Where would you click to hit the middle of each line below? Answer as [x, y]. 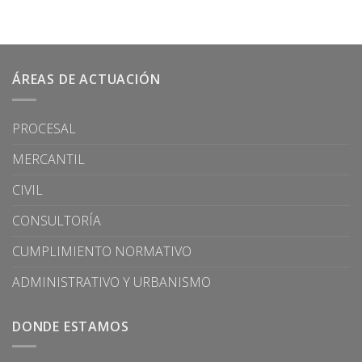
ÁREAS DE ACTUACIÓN [86, 79]
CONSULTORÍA [57, 220]
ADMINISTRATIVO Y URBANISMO [112, 282]
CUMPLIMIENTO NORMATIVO [102, 251]
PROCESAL [44, 128]
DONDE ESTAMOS [71, 326]
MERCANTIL [48, 159]
